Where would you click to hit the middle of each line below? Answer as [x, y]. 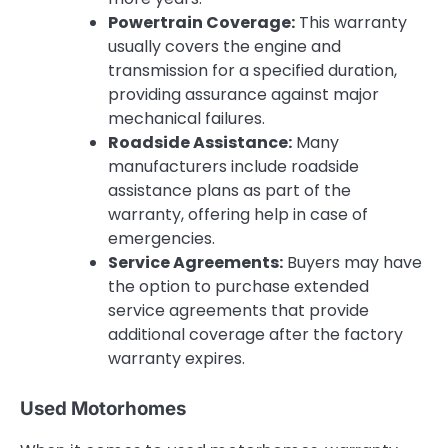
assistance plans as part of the [229, 190]
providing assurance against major [243, 94]
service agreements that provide [238, 310]
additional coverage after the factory [255, 334]
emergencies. [161, 238]
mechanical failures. [186, 118]
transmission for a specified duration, [252, 70]
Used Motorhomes [103, 408]
